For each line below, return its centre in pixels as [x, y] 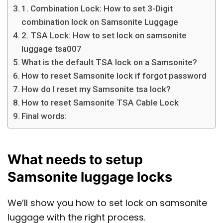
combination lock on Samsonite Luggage [101, 22]
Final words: [45, 116]
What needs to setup [75, 160]
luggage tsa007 [52, 49]
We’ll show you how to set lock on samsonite [107, 203]
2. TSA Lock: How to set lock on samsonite [104, 35]
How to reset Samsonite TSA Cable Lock [100, 102]
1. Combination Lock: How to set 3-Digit [97, 8]
